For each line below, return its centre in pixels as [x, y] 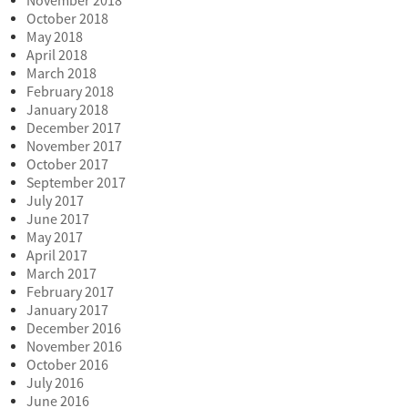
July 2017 [55, 202]
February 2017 [70, 293]
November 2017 [74, 147]
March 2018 [61, 74]
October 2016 [67, 366]
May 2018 [54, 38]
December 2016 [73, 329]
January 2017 [67, 311]
